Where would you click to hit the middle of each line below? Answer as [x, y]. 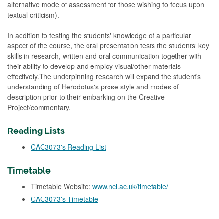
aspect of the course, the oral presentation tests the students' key [108, 45]
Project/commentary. [39, 107]
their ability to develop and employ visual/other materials [94, 66]
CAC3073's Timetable [65, 199]
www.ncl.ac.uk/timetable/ [130, 186]
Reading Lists [36, 131]
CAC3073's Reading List [68, 146]
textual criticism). [33, 14]
